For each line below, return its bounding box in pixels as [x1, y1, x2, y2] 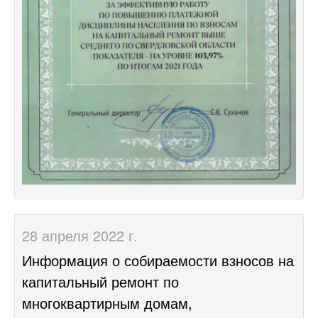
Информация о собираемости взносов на [22, 250, 294, 271]
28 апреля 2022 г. [22, 225, 138, 246]
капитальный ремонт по [22, 271, 179, 292]
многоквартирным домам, [22, 292, 192, 314]
